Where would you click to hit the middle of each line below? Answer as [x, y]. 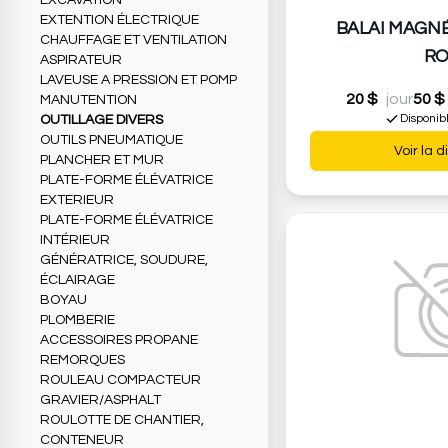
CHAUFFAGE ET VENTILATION [133, 40]
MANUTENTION [88, 100]
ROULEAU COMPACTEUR [120, 380]
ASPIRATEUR [81, 60]
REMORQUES [82, 360]
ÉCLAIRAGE [77, 280]
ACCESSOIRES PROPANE [119, 340]
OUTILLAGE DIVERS [101, 120]
